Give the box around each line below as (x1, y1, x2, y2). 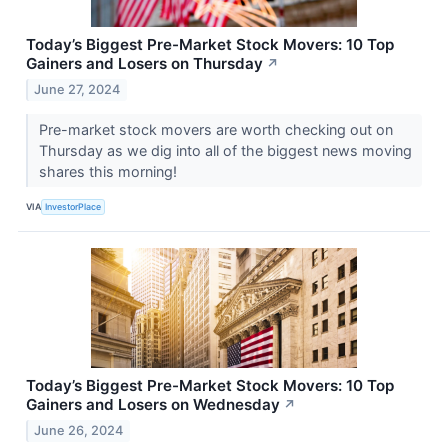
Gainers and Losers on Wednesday (26, 394, 280, 414)
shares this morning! (38, 162, 181, 180)
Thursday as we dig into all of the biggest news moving (38, 141, 412, 159)
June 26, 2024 (34, 422, 124, 438)
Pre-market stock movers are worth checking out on (38, 120, 393, 138)
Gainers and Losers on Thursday (26, 53, 263, 73)
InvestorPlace (45, 201, 102, 213)
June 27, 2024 (34, 81, 121, 97)
